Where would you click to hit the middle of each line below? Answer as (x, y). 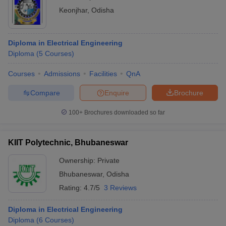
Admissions (62, 74)
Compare (45, 93)
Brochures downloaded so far (124, 112)
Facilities (103, 74)
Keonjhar (73, 10)
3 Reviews (120, 188)
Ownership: (78, 160)
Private (108, 160)
